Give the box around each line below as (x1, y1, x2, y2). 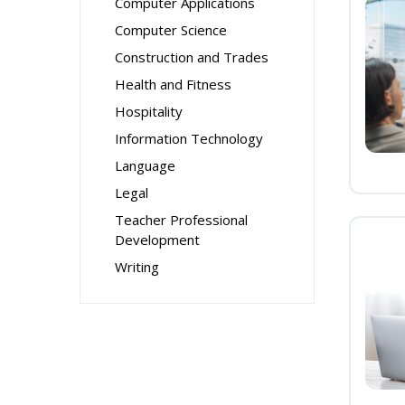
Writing (115, 258, 159, 276)
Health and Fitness (115, 75, 231, 93)
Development (115, 231, 200, 249)
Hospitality (115, 102, 183, 120)
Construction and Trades (115, 48, 268, 66)
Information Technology (115, 129, 263, 147)
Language (115, 156, 175, 174)
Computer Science (115, 21, 227, 39)
